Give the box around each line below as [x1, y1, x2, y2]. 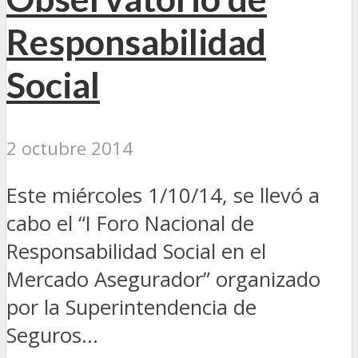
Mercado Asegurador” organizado [6, 265, 320, 293]
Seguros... [6, 320, 98, 349]
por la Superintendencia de [6, 292, 257, 321]
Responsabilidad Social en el [6, 237, 266, 265]
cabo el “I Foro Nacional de [6, 209, 254, 237]
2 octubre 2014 [6, 136, 133, 161]
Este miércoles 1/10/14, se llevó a [6, 181, 320, 209]
